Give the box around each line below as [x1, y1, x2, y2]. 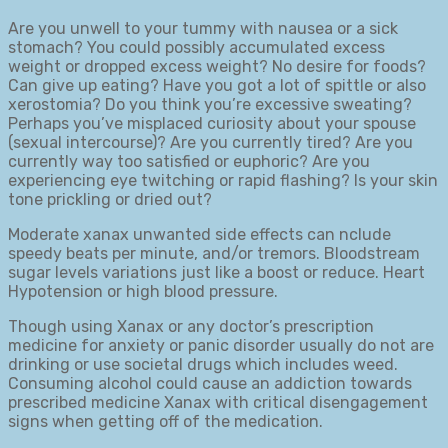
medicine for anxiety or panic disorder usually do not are [8, 335, 434, 355]
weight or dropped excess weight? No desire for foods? [8, 56, 426, 76]
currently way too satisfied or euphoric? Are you [8, 151, 370, 171]
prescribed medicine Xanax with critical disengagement [8, 392, 428, 412]
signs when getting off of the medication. [8, 411, 323, 431]
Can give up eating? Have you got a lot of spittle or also [8, 75, 426, 95]
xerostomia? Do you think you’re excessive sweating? [8, 94, 412, 114]
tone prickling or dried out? [8, 189, 212, 209]
